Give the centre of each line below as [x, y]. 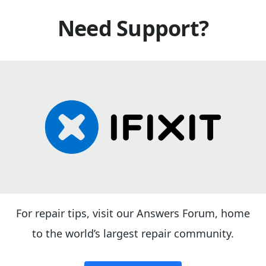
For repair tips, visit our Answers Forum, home [133, 213]
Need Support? [133, 28]
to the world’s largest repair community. [133, 233]
